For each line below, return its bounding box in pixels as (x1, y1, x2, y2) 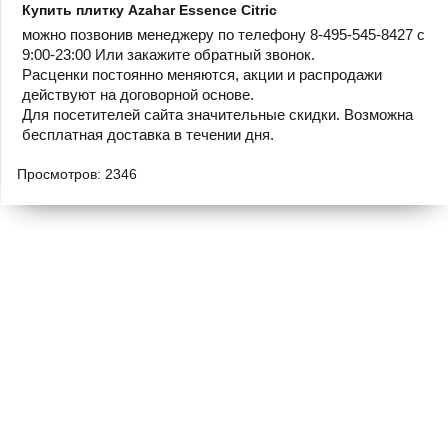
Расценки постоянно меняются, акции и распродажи (22, 66, 382, 83)
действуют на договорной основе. (22, 86, 254, 103)
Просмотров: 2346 (17, 166, 137, 182)
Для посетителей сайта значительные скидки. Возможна (22, 106, 413, 123)
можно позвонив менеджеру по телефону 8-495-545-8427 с (22, 26, 425, 43)
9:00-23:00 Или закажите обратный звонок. (22, 46, 315, 63)
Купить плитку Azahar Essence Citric (22, 2, 277, 18)
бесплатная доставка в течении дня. (22, 126, 274, 143)
